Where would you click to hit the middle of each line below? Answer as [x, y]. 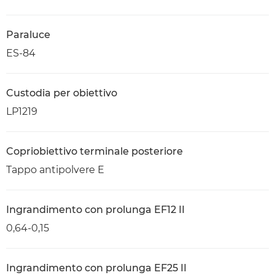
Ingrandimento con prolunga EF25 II [96, 268]
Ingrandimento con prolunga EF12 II [95, 210]
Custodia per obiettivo [62, 93]
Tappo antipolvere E [55, 170]
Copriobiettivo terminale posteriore [95, 151]
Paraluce [28, 35]
